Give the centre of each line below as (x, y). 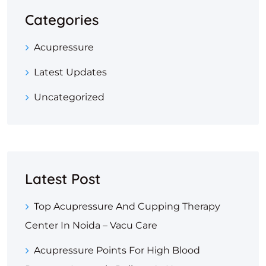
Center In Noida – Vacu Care (91, 225)
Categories (62, 20)
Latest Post (63, 179)
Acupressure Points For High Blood (117, 250)
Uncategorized (69, 97)
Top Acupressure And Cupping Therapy (127, 206)
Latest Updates (70, 72)
